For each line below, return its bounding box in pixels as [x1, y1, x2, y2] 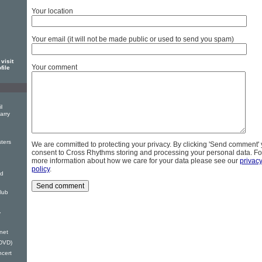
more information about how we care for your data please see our [32, 157, 240, 166]
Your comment [32, 63, 77, 72]
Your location [32, 7, 73, 16]
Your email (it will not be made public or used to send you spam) [32, 35, 234, 44]
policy [32, 165, 50, 174]
